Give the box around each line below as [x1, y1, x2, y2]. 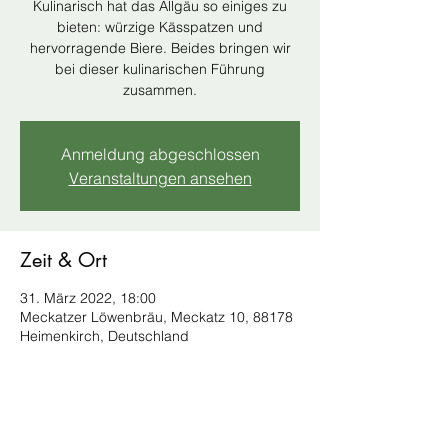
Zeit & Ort [20, 247, 107, 273]
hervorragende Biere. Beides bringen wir [29, 39, 291, 57]
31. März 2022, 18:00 [20, 289, 156, 307]
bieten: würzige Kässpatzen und [57, 18, 263, 36]
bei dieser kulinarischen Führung [55, 60, 265, 78]
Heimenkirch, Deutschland [20, 327, 189, 345]
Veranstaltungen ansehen [68, 168, 252, 188]
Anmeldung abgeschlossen [60, 144, 260, 164]
